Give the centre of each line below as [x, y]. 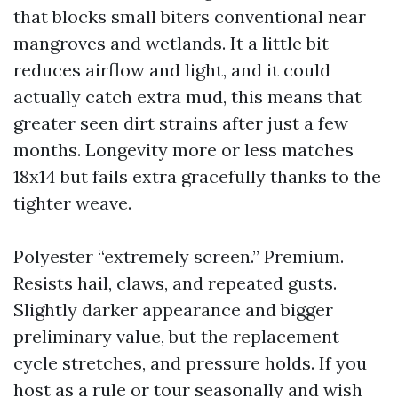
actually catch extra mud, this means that [187, 96]
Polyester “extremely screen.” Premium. [179, 256]
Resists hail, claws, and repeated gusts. [175, 283]
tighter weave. [72, 203]
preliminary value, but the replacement [176, 336]
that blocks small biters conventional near [190, 16]
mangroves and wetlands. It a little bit [171, 43]
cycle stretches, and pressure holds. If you [190, 363]
